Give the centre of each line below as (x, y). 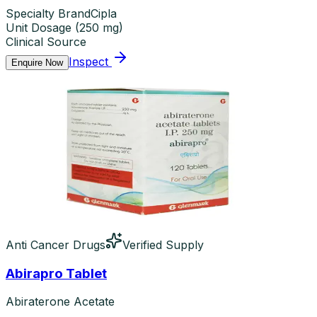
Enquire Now (37, 62)
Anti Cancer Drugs (56, 244)
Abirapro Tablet (56, 273)
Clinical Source (46, 41)
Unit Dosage (39, 27)
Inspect (88, 61)
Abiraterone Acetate (60, 302)
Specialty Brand (48, 13)
